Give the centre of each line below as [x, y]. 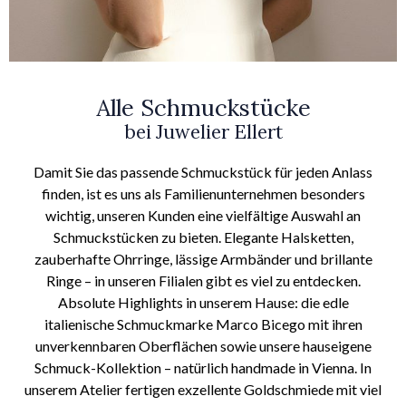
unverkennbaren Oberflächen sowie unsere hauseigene [203, 345]
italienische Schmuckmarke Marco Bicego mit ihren [203, 324]
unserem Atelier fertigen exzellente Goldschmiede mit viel [203, 389]
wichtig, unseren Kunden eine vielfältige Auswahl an [203, 215]
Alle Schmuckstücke [203, 107]
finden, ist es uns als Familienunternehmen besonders [203, 193]
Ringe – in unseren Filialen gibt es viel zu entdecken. [203, 280]
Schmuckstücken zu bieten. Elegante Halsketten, [203, 237]
